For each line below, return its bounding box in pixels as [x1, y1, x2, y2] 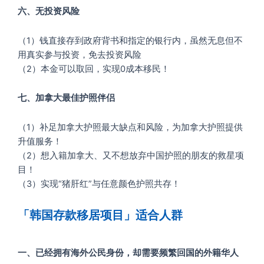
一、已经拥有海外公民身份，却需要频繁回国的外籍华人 [18, 247, 239, 259]
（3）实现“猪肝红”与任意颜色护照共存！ [18, 178, 180, 189]
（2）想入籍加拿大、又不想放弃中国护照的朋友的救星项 [18, 150, 244, 161]
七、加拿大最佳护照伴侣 [18, 93, 115, 104]
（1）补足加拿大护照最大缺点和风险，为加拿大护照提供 [18, 121, 243, 133]
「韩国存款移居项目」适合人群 [18, 208, 183, 223]
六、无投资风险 [18, 6, 80, 17]
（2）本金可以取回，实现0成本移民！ [18, 63, 170, 74]
